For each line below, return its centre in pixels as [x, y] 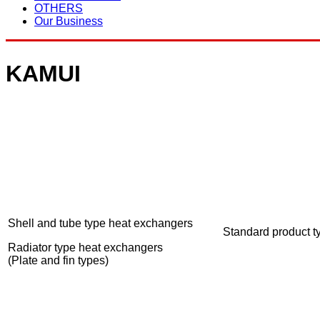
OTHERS [59, 9]
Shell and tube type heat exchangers [100, 224]
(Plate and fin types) [58, 261]
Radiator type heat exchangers [85, 248]
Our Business [69, 21]
